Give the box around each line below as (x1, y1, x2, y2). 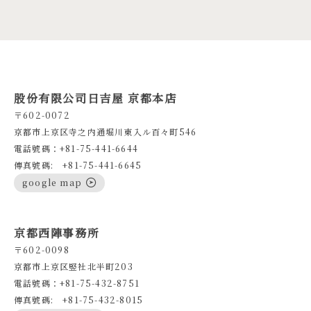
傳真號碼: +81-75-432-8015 (14, 294, 144, 306)
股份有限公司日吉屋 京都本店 (14, 90, 177, 106)
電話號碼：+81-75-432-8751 (14, 277, 140, 289)
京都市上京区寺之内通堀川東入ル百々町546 (14, 125, 197, 137)
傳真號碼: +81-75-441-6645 (14, 158, 142, 171)
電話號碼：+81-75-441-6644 (14, 142, 138, 154)
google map (22, 176, 82, 188)
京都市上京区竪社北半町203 (14, 260, 133, 273)
